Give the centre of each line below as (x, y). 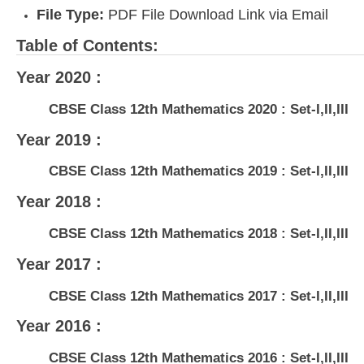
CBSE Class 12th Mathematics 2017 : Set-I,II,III (199, 296)
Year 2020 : (59, 78)
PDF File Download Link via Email (216, 14)
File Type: (70, 14)
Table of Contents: (87, 46)
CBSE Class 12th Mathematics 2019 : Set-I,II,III (199, 171)
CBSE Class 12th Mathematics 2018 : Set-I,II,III (199, 234)
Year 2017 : (59, 264)
